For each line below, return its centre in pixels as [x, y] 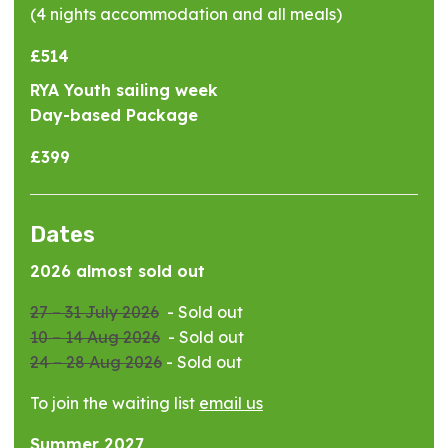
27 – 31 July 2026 [94, 311]
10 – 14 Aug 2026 [95, 336]
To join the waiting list [114, 402]
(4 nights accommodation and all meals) [186, 13]
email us [231, 402]
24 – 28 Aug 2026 [96, 361]
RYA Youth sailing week [124, 89]
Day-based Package [114, 114]
